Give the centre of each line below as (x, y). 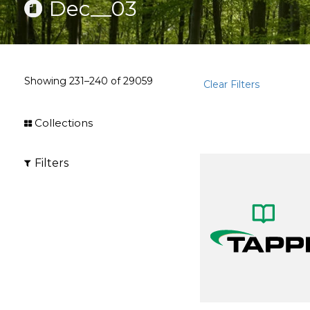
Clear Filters (232, 84)
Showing (47, 81)
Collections (64, 123)
